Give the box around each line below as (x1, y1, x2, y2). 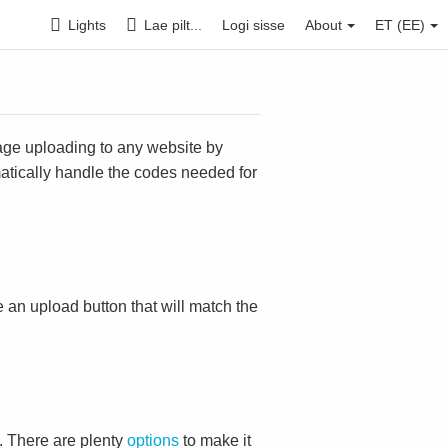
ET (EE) (375, 17, 425, 33)
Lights (68, 17, 106, 33)
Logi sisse (222, 17, 285, 33)
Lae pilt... (144, 17, 202, 33)
